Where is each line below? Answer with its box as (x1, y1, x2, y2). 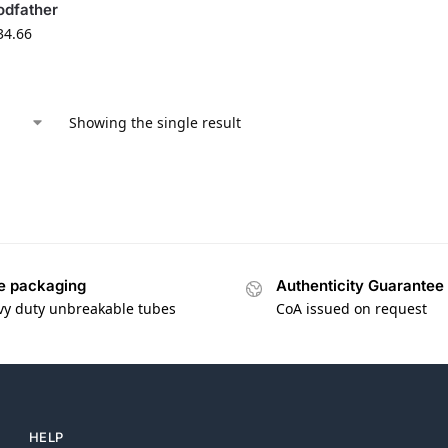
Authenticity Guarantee (276, 276, 444, 296)
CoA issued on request (276, 298, 427, 318)
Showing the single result (69, 113, 241, 133)
